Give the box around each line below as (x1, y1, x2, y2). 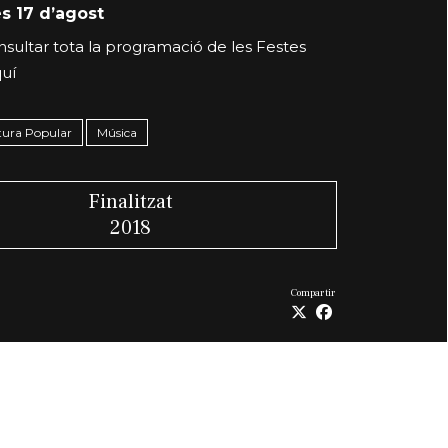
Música (97, 125, 137, 141)
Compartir (291, 286, 337, 300)
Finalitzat (87, 189, 173, 216)
